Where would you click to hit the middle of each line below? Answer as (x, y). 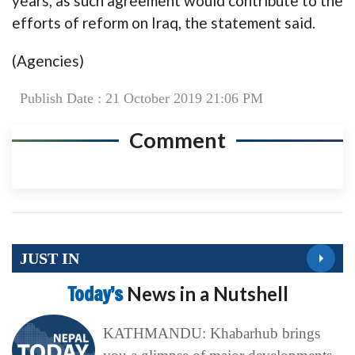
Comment (177, 140)
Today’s (97, 294)
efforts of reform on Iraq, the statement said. (164, 23)
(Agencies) (48, 61)
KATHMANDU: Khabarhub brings (211, 334)
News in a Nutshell (207, 294)
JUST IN (50, 258)
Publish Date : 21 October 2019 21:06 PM (141, 99)
